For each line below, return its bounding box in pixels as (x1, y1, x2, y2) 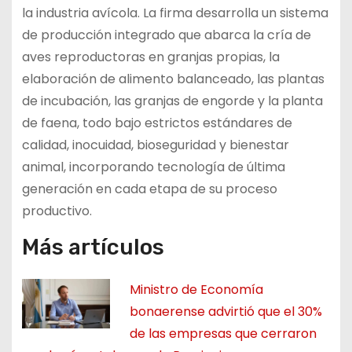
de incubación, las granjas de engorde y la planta (21, 92, 323, 111)
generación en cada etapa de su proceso (21, 180, 277, 199)
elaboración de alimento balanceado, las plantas (21, 70, 324, 89)
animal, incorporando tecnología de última (21, 158, 285, 177)
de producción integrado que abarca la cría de (21, 26, 311, 45)
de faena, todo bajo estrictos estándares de (21, 114, 292, 133)
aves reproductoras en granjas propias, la (21, 48, 280, 67)
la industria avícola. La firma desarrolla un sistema (21, 4, 328, 23)
